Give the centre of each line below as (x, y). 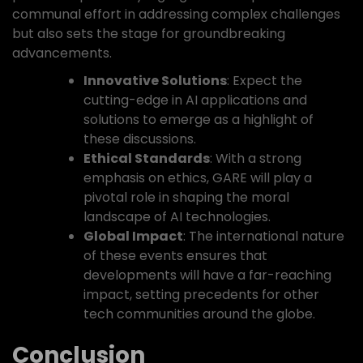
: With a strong (256, 158)
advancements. (62, 53)
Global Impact (133, 236)
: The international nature (264, 236)
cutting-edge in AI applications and (195, 100)
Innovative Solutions (155, 81)
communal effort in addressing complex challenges (176, 14)
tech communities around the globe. (199, 314)
